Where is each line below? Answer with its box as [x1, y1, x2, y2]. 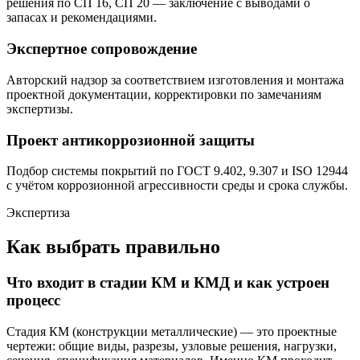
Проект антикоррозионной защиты [6, 131, 255, 149]
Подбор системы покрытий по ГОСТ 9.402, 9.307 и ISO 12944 [6, 164, 348, 178]
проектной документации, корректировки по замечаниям [6, 87, 321, 101]
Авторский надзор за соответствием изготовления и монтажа [6, 72, 344, 87]
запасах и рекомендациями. [6, 10, 157, 25]
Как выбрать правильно [6, 236, 220, 258]
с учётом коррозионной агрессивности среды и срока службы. [6, 178, 348, 193]
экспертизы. [6, 101, 73, 116]
